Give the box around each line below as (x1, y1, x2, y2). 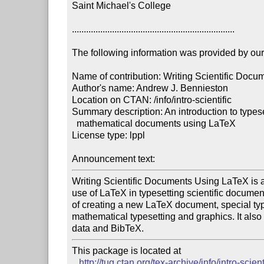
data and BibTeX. (72, 223, 144, 234)
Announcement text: (72, 154, 158, 164)
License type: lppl (72, 130, 146, 141)
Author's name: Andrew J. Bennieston (72, 83, 229, 94)
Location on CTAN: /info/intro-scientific (72, 95, 232, 105)
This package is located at (72, 246, 184, 256)
